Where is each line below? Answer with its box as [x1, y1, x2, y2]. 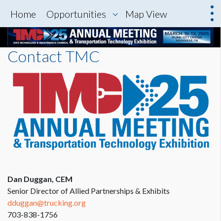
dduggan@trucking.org [7, 198, 86, 208]
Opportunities [46, 8, 106, 20]
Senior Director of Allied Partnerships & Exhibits [7, 186, 170, 196]
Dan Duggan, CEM [7, 174, 73, 184]
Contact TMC [7, 46, 100, 66]
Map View [125, 8, 167, 20]
